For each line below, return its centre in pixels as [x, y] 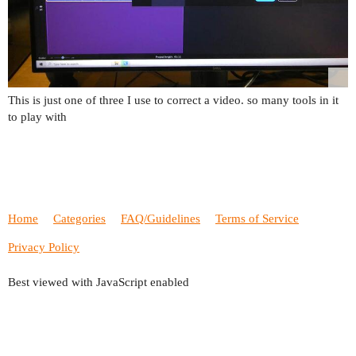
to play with [37, 116]
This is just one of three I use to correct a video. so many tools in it [173, 100]
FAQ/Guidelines [161, 219]
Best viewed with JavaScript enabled [99, 282]
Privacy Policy [44, 248]
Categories [79, 219]
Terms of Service [257, 219]
